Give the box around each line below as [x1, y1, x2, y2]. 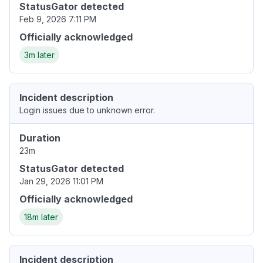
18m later [24, 212, 58, 222]
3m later [24, 50, 55, 60]
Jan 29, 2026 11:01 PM [19, 176, 103, 187]
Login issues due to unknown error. [19, 105, 155, 116]
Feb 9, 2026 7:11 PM [19, 14, 96, 25]
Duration [19, 132, 60, 144]
